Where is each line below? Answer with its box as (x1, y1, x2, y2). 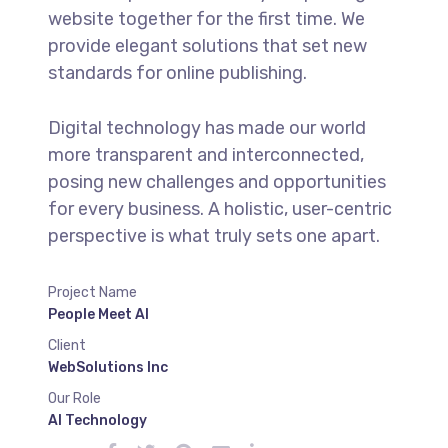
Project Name (47, 284, 137, 301)
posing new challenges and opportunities (47, 171, 386, 193)
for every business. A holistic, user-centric (47, 198, 392, 220)
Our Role (47, 390, 101, 407)
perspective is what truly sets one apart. (47, 225, 380, 247)
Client (47, 337, 86, 354)
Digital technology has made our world (47, 117, 366, 139)
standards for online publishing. (47, 62, 307, 84)
